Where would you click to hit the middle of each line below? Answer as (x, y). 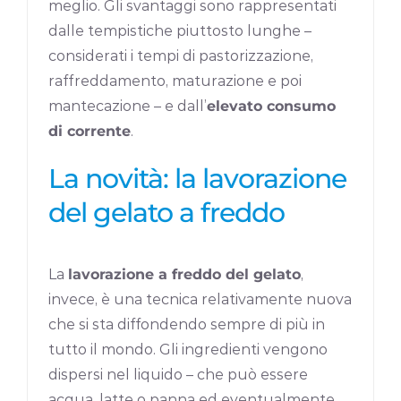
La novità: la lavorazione (198, 178)
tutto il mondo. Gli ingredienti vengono (188, 349)
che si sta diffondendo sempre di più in (187, 324)
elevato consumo (272, 106)
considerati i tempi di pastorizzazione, (181, 55)
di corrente (90, 131)
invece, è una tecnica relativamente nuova (200, 299)
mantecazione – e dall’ (128, 106)
